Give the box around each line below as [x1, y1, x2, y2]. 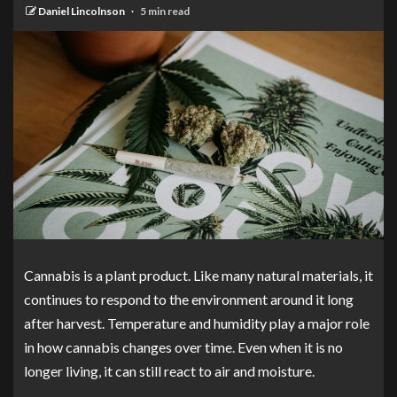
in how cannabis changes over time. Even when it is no [24, 338, 343, 355]
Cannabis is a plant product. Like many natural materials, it [24, 266, 373, 284]
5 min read [140, 4, 190, 18]
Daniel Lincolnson [38, 4, 127, 18]
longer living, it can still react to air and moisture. [24, 362, 315, 379]
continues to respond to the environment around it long [24, 290, 354, 307]
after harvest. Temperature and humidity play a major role [24, 314, 370, 331]
